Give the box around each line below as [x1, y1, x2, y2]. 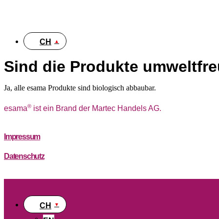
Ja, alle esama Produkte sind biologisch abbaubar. [4, 84, 156, 92]
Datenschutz [4, 152, 44, 161]
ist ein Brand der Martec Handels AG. [31, 104, 161, 113]
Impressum [4, 132, 41, 141]
